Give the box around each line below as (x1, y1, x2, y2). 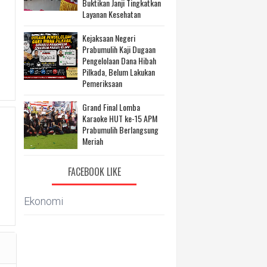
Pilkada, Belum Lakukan (82, 66, 155, 79)
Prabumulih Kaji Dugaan (82, 43, 156, 56)
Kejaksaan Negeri (82, 32, 135, 45)
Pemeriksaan (82, 77, 122, 90)
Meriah (82, 135, 103, 148)
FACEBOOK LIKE (67, 164, 121, 179)
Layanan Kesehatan (82, 8, 141, 21)
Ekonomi (24, 195, 63, 208)
